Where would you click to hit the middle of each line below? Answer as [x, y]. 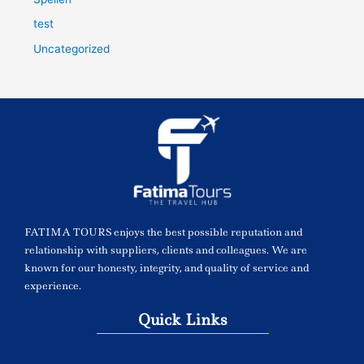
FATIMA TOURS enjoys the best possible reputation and [163, 232]
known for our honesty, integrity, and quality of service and [167, 267]
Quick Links [182, 319]
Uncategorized [72, 48]
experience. [53, 285]
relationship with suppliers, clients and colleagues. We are [166, 249]
